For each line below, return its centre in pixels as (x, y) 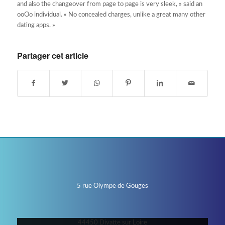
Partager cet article (52, 56)
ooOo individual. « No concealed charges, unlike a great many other (111, 15)
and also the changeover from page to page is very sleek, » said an (109, 5)
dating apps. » (36, 26)
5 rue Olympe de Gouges (112, 186)
